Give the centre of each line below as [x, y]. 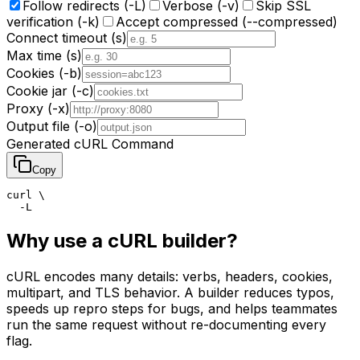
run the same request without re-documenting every [166, 324]
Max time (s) [44, 55]
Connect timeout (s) [67, 37]
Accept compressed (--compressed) [227, 21]
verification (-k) [53, 21]
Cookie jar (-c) [50, 90]
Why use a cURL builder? [122, 240]
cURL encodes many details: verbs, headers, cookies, [170, 276]
